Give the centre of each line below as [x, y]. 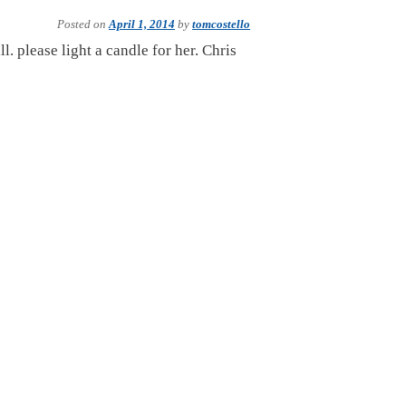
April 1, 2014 [142, 24]
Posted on [83, 24]
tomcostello [221, 24]
